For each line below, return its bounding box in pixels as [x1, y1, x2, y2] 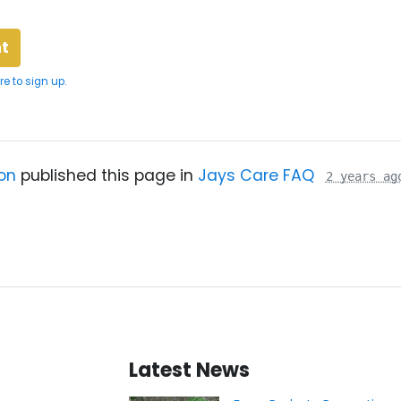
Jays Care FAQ [197, 165, 314, 187]
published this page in [15, 165, 198, 187]
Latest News [129, 356, 250, 385]
